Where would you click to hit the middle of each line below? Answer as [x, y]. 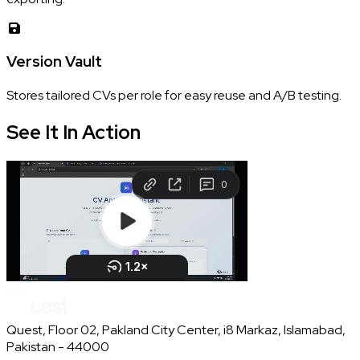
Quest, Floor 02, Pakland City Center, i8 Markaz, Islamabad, [176, 329]
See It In [42, 132]
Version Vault [54, 62]
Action [111, 132]
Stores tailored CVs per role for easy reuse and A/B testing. [174, 96]
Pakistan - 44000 [58, 346]
